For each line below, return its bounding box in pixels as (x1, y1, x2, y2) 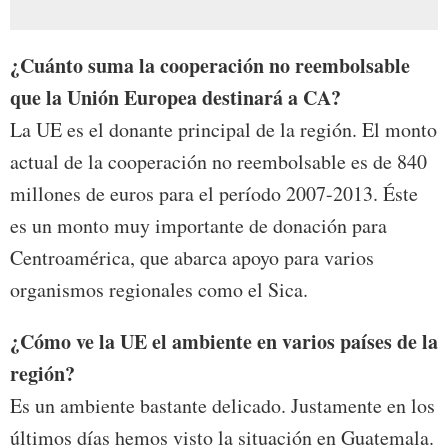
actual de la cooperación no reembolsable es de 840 (10, 148, 427, 176)
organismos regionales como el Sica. (10, 276, 308, 304)
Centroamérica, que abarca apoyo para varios (10, 244, 374, 272)
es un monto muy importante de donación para (10, 212, 387, 240)
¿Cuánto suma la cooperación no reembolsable (10, 51, 410, 81)
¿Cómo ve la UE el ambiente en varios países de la (10, 327, 438, 357)
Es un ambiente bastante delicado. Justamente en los (10, 392, 435, 420)
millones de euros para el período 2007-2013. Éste (10, 180, 418, 208)
